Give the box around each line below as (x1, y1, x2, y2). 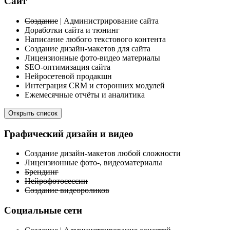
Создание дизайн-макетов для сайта (25, 44, 150, 53)
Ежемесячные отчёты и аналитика (25, 90, 145, 99)
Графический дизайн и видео (4, 128, 133, 139)
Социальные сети (4, 205, 82, 216)
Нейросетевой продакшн (25, 72, 112, 81)
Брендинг (25, 167, 59, 177)
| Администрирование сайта (58, 16, 159, 25)
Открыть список (8, 109, 57, 117)
